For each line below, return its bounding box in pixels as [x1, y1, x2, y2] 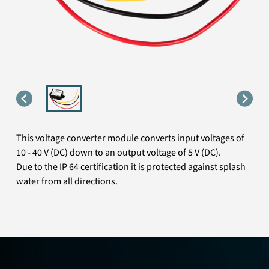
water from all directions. [16, 175, 118, 189]
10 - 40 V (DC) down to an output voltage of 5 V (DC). [16, 146, 222, 160]
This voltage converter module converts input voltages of [16, 131, 245, 145]
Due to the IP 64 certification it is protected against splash [16, 160, 246, 174]
